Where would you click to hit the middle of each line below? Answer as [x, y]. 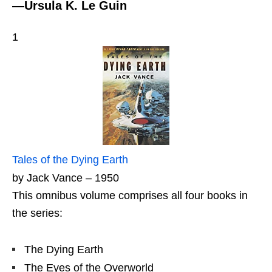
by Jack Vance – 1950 [66, 178]
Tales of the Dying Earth [70, 160]
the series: [37, 213]
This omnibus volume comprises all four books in [130, 196]
